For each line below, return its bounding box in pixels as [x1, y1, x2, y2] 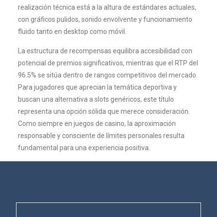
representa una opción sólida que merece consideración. [17, 108, 190, 115]
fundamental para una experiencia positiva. [17, 144, 150, 152]
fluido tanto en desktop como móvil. [17, 28, 126, 35]
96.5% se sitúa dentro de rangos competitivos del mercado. [17, 71, 198, 79]
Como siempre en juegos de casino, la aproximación [17, 120, 176, 127]
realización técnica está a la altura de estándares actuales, [17, 3, 196, 11]
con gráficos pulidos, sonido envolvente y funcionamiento [17, 15, 192, 23]
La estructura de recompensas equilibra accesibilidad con [17, 47, 192, 55]
